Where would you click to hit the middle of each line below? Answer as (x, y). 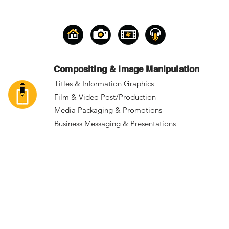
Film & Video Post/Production (105, 97)
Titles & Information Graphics (104, 84)
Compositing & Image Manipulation (127, 69)
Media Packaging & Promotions (108, 110)
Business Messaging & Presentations (115, 123)
